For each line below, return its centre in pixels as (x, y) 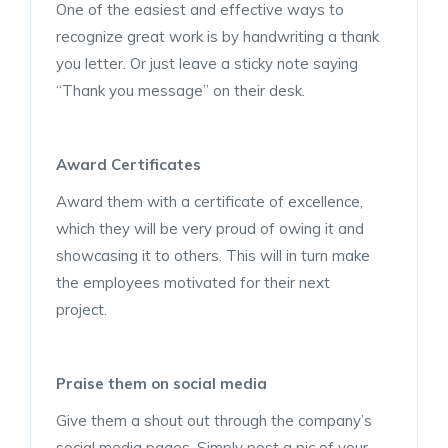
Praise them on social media (161, 383)
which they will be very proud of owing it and (210, 228)
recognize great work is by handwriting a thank (217, 36)
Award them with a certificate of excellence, (209, 201)
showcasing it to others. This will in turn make (213, 255)
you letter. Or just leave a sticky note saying (207, 63)
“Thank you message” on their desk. (180, 90)
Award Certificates (128, 164)
